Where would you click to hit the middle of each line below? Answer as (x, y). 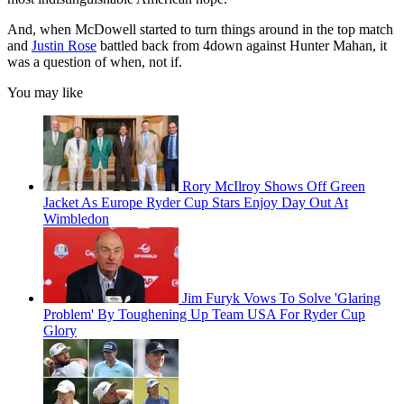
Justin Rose (64, 46)
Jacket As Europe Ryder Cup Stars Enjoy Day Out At (196, 203)
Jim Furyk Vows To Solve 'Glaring (281, 298)
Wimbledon (76, 219)
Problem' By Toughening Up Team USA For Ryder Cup (204, 315)
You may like (45, 93)
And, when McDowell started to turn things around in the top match (200, 30)
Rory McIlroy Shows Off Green (274, 187)
